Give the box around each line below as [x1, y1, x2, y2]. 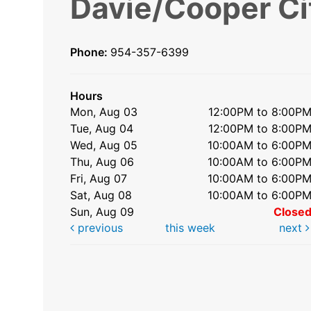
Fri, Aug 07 [70, 171, 128, 185]
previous [74, 220, 123, 235]
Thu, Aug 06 [70, 154, 135, 169]
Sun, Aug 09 [70, 204, 135, 219]
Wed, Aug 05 [70, 137, 138, 152]
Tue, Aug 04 [70, 121, 134, 135]
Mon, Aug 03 [70, 104, 138, 119]
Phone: [70, 44, 110, 59]
